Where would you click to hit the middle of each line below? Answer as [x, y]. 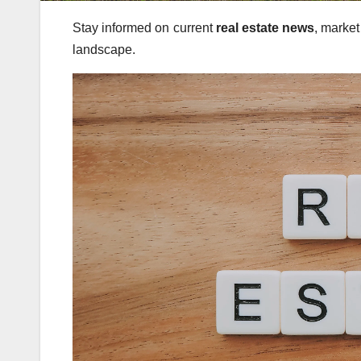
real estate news [265, 27]
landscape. [104, 49]
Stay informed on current [144, 27]
